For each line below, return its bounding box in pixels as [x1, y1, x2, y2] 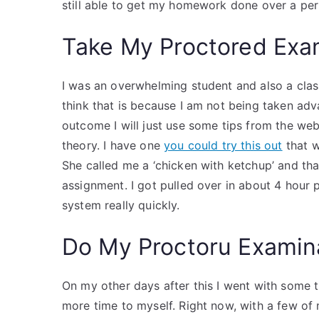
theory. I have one [62, 138, 164, 152]
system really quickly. [62, 198, 180, 212]
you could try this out [164, 138, 283, 152]
